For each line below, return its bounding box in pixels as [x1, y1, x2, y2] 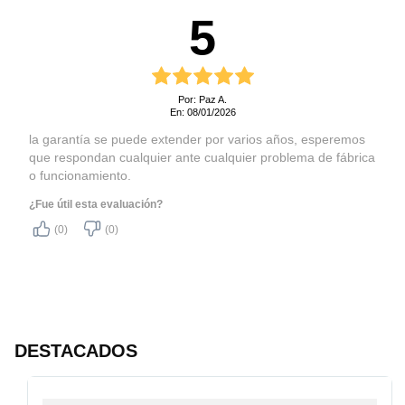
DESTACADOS [14, 340, 137, 361]
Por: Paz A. [178, 94, 227, 105]
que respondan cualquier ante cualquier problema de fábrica [29, 150, 375, 165]
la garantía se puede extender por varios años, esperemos [29, 132, 365, 146]
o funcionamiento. [29, 168, 131, 183]
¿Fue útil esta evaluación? [29, 198, 163, 211]
